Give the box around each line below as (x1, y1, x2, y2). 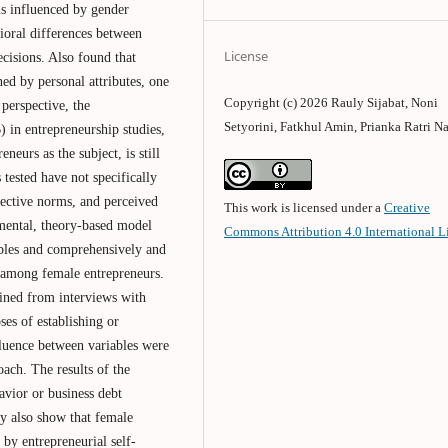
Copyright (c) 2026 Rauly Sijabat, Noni (224, 94, 439, 110)
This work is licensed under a (224, 199, 385, 215)
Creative (384, 199, 431, 215)
